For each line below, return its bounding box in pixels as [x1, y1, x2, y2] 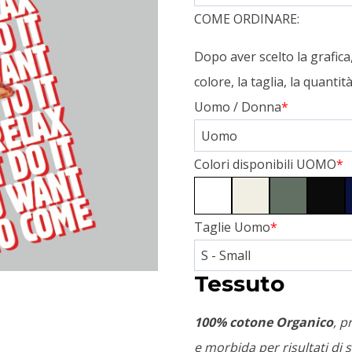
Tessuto [194, 270, 285, 298]
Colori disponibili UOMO [194, 155, 337, 173]
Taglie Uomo [194, 218, 271, 236]
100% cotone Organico [194, 313, 334, 332]
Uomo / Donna [194, 98, 282, 116]
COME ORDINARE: [194, 10, 300, 28]
